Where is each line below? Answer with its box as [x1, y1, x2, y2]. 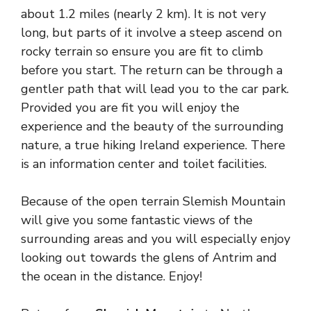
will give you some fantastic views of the [21, 211, 253, 228]
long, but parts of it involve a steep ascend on [21, 24, 282, 41]
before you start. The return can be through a [21, 61, 283, 78]
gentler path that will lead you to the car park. [21, 80, 289, 97]
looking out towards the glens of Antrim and [21, 249, 277, 266]
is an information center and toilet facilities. [21, 155, 267, 172]
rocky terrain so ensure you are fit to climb [21, 42, 263, 60]
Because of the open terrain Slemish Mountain [21, 192, 285, 210]
